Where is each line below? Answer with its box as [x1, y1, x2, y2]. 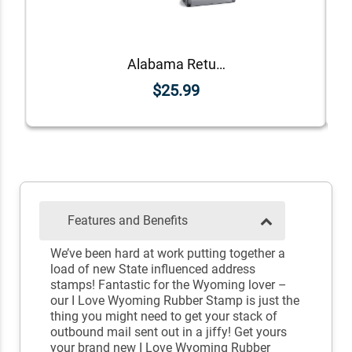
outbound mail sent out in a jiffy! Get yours [49, 324, 287, 340]
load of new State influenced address [49, 262, 255, 277]
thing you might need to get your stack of [49, 309, 277, 324]
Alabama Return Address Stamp [215, 55, 225, 72]
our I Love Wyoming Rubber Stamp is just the [49, 293, 299, 309]
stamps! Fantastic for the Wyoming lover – [49, 277, 287, 293]
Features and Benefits [68, 213, 188, 229]
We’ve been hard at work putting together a [49, 246, 285, 262]
